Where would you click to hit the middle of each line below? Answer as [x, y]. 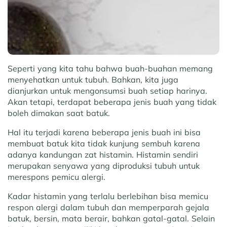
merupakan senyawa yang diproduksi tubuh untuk [104, 165]
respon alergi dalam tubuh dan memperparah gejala [108, 207]
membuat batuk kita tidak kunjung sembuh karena [104, 143]
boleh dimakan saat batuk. [59, 113]
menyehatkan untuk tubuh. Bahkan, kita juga [93, 79]
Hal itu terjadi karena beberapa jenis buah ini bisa [104, 132]
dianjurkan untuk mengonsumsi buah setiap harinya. [107, 90]
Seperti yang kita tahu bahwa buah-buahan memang [110, 68]
